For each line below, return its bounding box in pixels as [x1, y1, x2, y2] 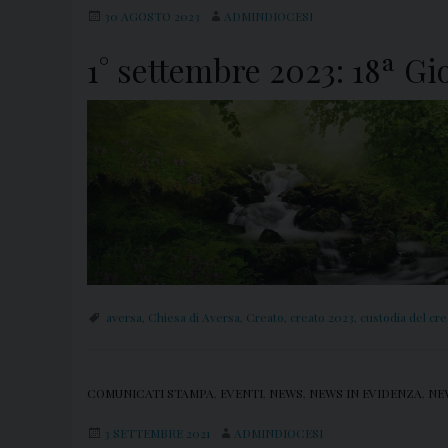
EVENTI [220, 384, 263, 401]
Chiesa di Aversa [148, 308, 240, 325]
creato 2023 [290, 308, 354, 325]
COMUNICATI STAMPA [87, 384, 214, 401]
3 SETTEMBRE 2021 [104, 424, 210, 441]
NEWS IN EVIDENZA [309, 384, 422, 401]
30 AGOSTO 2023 [104, 8, 200, 25]
